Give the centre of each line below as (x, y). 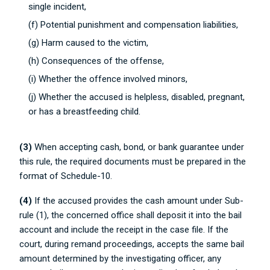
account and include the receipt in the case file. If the (124, 230)
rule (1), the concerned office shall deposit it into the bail (131, 215)
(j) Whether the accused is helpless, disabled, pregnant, (137, 97)
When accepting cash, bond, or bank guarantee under (138, 147)
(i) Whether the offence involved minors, (108, 79)
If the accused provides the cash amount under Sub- (138, 201)
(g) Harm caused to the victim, (89, 43)
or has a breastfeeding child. (85, 111)
